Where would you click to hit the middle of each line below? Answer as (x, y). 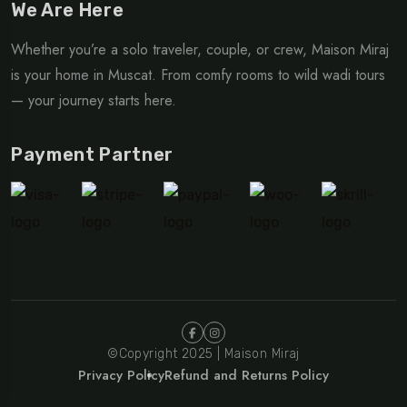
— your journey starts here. (94, 101)
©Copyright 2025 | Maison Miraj (203, 354)
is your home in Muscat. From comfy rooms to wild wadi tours (198, 75)
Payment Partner (92, 155)
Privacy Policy (121, 376)
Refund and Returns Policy (247, 376)
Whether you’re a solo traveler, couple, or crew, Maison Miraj (200, 50)
